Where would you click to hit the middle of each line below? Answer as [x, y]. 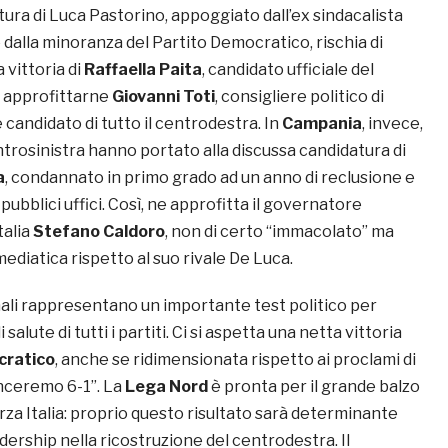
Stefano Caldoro [99, 231]
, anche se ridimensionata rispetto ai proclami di [235, 359]
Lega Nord [166, 386]
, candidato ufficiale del [288, 69]
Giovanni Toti [163, 96]
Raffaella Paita [143, 69]
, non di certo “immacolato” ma [279, 231]
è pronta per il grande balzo [314, 386]
